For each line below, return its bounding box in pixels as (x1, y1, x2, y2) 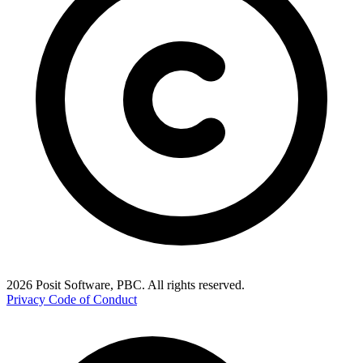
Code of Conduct (49, 293, 137, 307)
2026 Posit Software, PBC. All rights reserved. (6, 278, 245, 293)
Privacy (6, 293, 49, 307)
